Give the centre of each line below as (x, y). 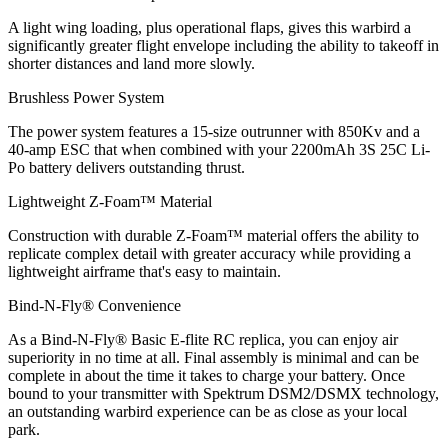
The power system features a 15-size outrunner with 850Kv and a (214, 132)
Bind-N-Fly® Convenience (94, 306)
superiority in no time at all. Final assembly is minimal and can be (213, 358)
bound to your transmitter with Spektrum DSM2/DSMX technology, (223, 394)
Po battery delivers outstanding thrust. (126, 168)
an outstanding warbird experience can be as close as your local (207, 412)
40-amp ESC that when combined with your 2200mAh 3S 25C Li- (219, 150)
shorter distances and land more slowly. (131, 64)
